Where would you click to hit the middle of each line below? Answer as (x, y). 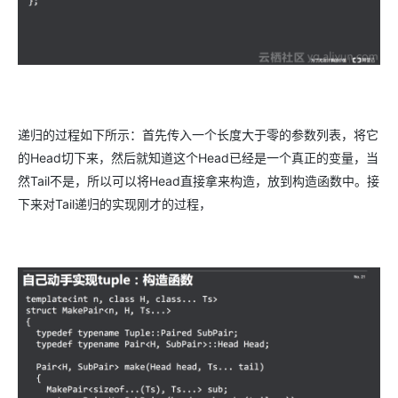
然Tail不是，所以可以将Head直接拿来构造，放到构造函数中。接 (199, 180)
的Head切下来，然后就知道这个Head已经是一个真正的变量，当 (198, 157)
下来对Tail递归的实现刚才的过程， (115, 203)
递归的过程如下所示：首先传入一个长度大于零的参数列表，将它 (198, 134)
